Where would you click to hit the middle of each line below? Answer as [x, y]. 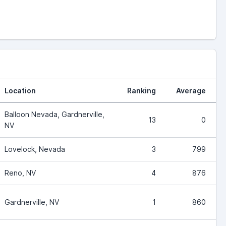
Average [191, 90]
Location [20, 90]
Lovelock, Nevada [35, 149]
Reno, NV [20, 173]
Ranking [142, 90]
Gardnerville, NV [32, 202]
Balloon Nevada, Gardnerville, [54, 114]
